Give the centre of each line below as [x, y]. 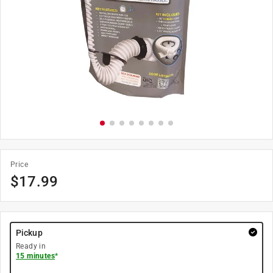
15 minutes [35, 256]
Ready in [31, 246]
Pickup [29, 233]
